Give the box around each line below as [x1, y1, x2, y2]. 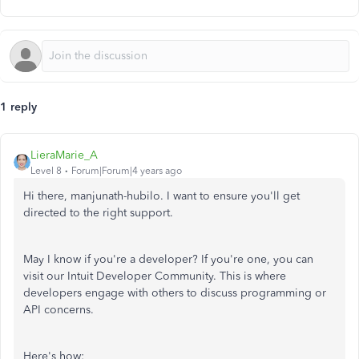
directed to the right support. [23, 206, 173, 220]
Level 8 [30, 165, 62, 176]
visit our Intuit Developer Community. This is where [23, 269, 286, 283]
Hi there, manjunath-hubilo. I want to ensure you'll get [23, 189, 300, 203]
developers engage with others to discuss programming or [23, 286, 326, 300]
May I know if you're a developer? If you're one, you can [23, 252, 313, 266]
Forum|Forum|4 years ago [71, 165, 182, 176]
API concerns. [23, 303, 94, 317]
